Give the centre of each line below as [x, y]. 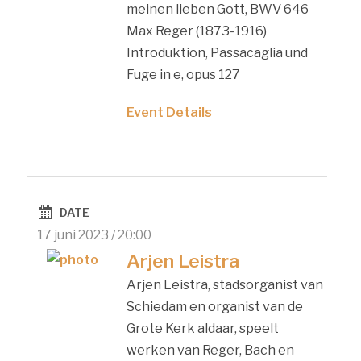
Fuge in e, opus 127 [183, 74]
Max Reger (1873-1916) [196, 31]
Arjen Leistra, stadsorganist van [224, 284]
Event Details [169, 112]
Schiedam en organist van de [214, 306]
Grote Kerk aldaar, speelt [202, 328]
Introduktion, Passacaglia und [217, 52]
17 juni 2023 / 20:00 [95, 234]
